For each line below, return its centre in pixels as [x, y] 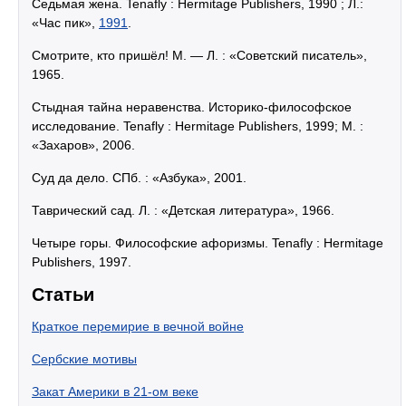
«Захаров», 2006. [83, 145]
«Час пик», [65, 23]
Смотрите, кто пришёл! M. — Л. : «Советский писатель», [199, 55]
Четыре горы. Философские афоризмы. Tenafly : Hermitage [208, 243]
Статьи [63, 295]
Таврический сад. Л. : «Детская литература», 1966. [183, 210]
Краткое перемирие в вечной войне [138, 326]
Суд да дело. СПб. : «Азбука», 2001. [139, 178]
